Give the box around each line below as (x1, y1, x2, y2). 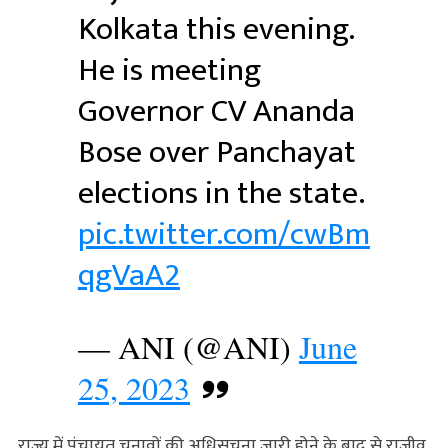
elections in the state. (77, 166, 364, 220)
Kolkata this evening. (77, 2, 354, 56)
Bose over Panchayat (77, 125, 356, 179)
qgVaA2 (77, 248, 180, 302)
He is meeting (77, 43, 261, 97)
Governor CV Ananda (77, 84, 355, 138)
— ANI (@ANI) (77, 324, 299, 368)
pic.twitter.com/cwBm (77, 207, 370, 261)
